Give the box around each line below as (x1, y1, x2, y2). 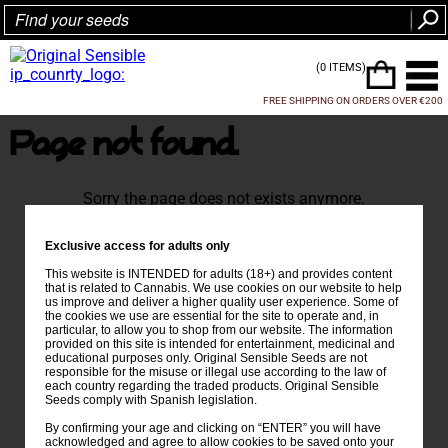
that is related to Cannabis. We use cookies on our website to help (44, 280, 402, 295)
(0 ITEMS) (316, 61, 366, 74)
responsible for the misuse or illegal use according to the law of (44, 364, 386, 379)
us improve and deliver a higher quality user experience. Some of (44, 294, 398, 309)
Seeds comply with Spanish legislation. (44, 392, 257, 407)
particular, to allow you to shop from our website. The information (44, 322, 393, 337)
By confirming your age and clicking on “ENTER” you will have (44, 420, 381, 435)
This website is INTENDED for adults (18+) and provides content (44, 266, 392, 281)
